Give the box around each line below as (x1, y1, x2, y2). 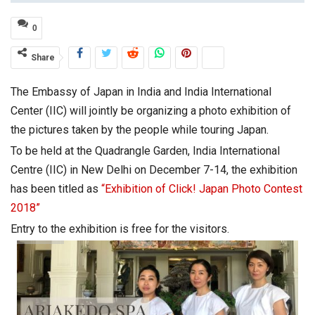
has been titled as (11, 182, 101, 196)
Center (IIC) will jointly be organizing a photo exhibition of (11, 104, 291, 118)
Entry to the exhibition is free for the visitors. (11, 222, 229, 236)
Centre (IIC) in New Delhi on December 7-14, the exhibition (11, 163, 297, 177)
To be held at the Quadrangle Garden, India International (11, 144, 280, 158)
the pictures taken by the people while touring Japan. (11, 123, 269, 137)
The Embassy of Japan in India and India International (11, 85, 271, 99)
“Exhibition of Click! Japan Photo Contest (101, 182, 302, 196)
